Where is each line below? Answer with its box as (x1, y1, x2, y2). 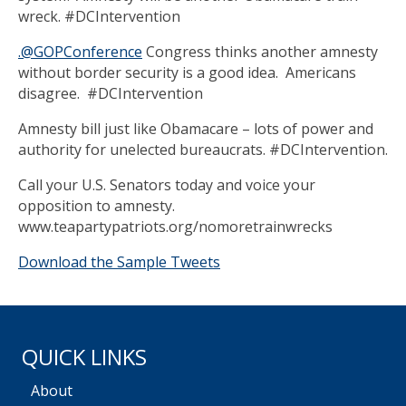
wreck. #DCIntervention (18, 6, 180, 27)
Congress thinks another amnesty (142, 42, 378, 63)
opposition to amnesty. (18, 196, 179, 217)
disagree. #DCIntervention (18, 83, 203, 104)
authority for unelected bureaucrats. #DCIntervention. (18, 140, 388, 160)
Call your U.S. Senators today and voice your (18, 175, 315, 196)
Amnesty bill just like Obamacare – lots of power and (18, 119, 373, 140)
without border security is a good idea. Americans (18, 63, 356, 83)
